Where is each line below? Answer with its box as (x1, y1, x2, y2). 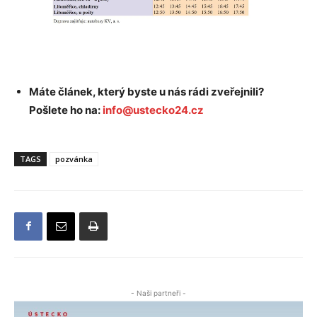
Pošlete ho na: (29, 103, 103, 117)
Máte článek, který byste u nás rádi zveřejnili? (29, 84, 264, 98)
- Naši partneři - (131, 288, 186, 297)
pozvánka (55, 153, 93, 164)
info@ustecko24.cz (103, 103, 204, 117)
